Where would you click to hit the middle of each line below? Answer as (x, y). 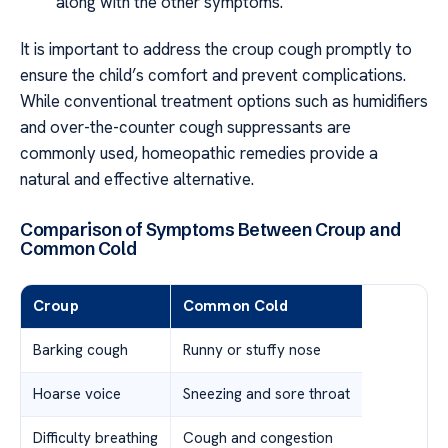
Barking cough (80, 350)
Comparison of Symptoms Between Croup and (210, 230)
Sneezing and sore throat (266, 394)
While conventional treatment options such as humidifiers (224, 100)
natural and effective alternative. (137, 178)
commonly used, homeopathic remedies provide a (199, 152)
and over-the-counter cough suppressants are (185, 126)
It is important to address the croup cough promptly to (216, 48)
